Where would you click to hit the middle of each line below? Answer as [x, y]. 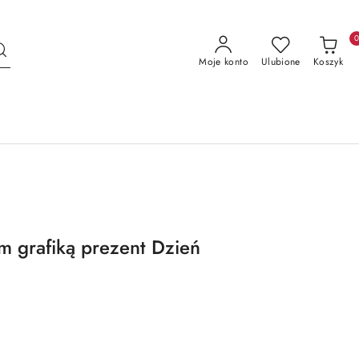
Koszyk [328, 62]
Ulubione [280, 62]
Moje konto [224, 62]
